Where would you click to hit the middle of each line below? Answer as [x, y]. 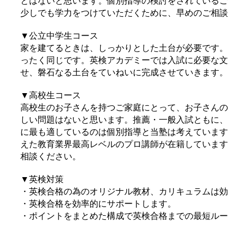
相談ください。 [51, 156]
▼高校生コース [51, 95]
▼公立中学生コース [59, 36]
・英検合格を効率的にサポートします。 [98, 204]
